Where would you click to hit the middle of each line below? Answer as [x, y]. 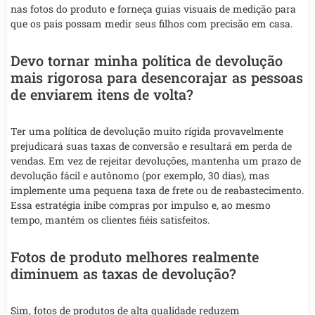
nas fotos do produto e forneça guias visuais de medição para [153, 8]
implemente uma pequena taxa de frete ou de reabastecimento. [157, 190]
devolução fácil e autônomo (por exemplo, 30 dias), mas [140, 175]
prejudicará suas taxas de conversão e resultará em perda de [151, 146]
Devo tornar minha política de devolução [147, 60]
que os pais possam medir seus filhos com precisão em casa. [152, 23]
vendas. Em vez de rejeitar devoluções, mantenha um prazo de [156, 160]
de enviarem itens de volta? [102, 94]
